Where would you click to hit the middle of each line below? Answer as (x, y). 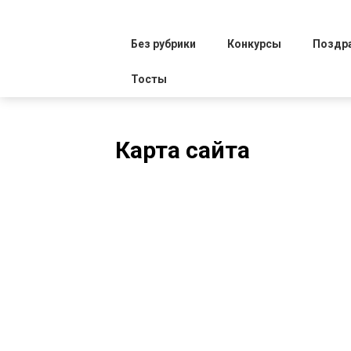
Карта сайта (183, 150)
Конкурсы (254, 43)
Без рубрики (163, 43)
